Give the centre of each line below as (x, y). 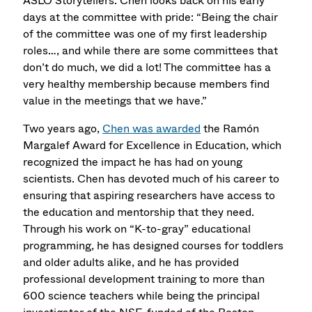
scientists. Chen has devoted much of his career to (151, 179)
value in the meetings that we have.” (115, 100)
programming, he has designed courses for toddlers (154, 246)
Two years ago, (63, 129)
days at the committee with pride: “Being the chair (151, 17)
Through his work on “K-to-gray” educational (137, 229)
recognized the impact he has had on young (133, 162)
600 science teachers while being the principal (142, 296)
